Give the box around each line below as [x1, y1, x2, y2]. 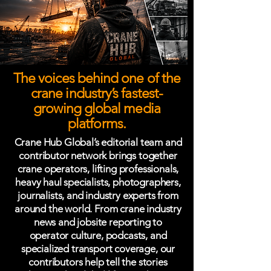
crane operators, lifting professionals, [17, 163, 179, 175]
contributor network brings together [19, 149, 177, 162]
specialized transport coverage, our [21, 243, 175, 255]
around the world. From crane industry [15, 203, 181, 215]
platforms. [68, 116, 126, 132]
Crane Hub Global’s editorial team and [14, 136, 182, 148]
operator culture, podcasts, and [29, 229, 167, 241]
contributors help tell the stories [28, 256, 168, 268]
